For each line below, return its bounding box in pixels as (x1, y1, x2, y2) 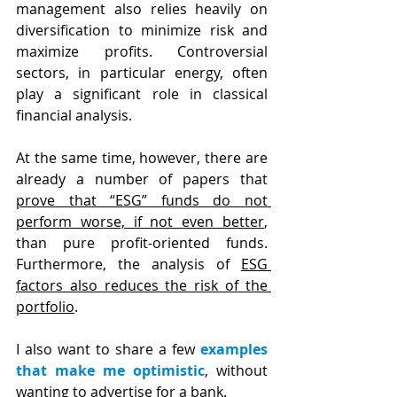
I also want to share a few (16, 339, 200, 359)
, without (205, 360, 268, 380)
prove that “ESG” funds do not (16, 190, 268, 210)
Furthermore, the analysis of (16, 253, 241, 274)
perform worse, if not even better (16, 211, 264, 231)
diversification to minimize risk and (16, 19, 268, 40)
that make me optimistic (16, 360, 205, 380)
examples (200, 339, 268, 359)
